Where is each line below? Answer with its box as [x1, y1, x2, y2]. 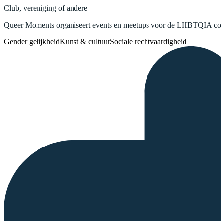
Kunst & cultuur [60, 37, 110, 46]
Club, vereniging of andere [4, 3, 87, 12]
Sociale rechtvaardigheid [110, 37, 186, 46]
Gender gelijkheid [4, 37, 60, 46]
